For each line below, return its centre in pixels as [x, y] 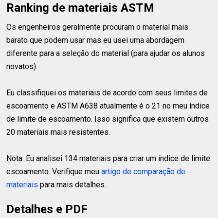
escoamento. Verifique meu [54, 172]
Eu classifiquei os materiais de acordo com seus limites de [107, 93]
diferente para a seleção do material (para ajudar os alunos [106, 54]
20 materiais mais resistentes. [58, 132]
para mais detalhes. [72, 185]
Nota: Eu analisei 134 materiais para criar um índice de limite [109, 159]
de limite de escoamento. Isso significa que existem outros [108, 119]
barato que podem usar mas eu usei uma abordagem [96, 40]
